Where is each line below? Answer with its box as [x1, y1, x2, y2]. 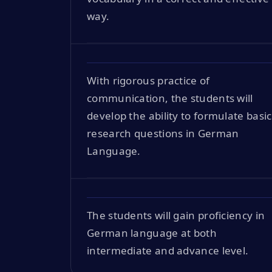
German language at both [87, 225, 217, 240]
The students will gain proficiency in [87, 208, 265, 222]
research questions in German [87, 126, 239, 140]
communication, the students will [87, 90, 253, 105]
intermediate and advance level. [87, 243, 249, 257]
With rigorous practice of [87, 73, 210, 87]
